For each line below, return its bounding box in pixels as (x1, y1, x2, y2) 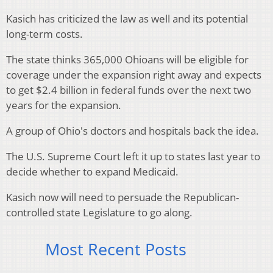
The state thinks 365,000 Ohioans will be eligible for (6, 52, 249, 67)
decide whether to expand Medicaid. (6, 165, 179, 179)
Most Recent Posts (45, 238, 186, 261)
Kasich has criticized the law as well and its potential (6, 12, 248, 26)
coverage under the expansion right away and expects (6, 68, 261, 82)
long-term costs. (6, 27, 83, 41)
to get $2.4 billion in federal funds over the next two (6, 83, 251, 97)
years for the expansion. (6, 98, 121, 113)
